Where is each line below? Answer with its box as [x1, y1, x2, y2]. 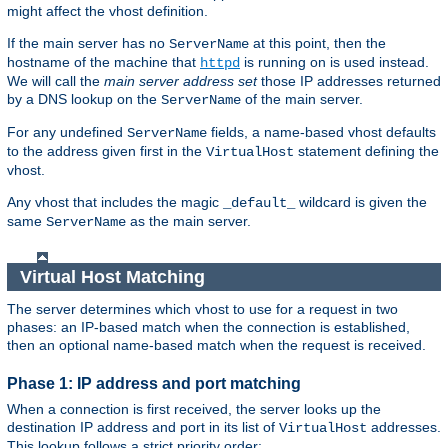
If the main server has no [7, 35, 169, 52]
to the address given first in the [7, 143, 206, 160]
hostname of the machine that [7, 54, 200, 71]
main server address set [104, 73, 257, 90]
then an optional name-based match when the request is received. [7, 337, 426, 354]
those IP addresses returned [257, 73, 441, 90]
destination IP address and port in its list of [7, 418, 279, 435]
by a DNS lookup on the [7, 91, 161, 108]
